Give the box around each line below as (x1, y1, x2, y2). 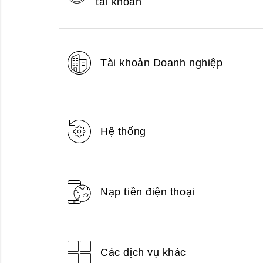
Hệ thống (100, 125, 146, 137)
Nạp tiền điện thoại (100, 186, 195, 198)
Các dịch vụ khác (100, 246, 186, 258)
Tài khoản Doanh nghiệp (100, 56, 223, 69)
